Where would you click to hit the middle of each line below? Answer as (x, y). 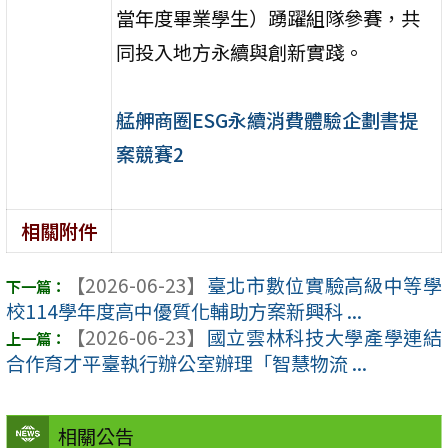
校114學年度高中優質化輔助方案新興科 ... (184, 311)
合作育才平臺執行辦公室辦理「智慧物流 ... (186, 363)
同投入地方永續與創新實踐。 (240, 51)
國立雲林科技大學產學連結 (324, 337)
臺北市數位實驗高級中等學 (324, 285)
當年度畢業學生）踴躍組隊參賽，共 (268, 17)
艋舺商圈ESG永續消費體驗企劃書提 (267, 119)
